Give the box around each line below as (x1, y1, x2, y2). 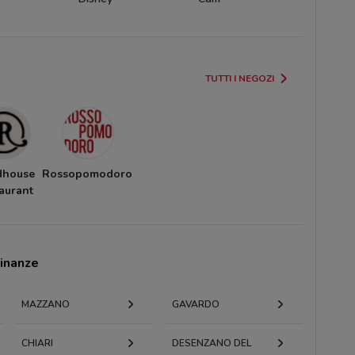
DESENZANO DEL (171, 336, 251, 349)
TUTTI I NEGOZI (205, 71, 275, 85)
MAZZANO (21, 297, 71, 311)
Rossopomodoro (42, 166, 132, 181)
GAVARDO (171, 297, 219, 311)
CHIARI (21, 336, 54, 349)
